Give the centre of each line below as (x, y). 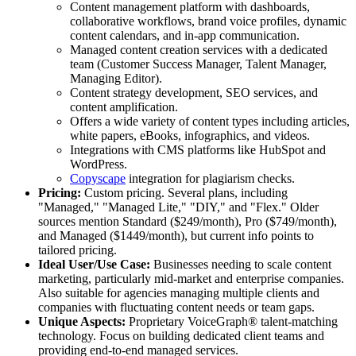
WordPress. (99, 164)
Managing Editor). (116, 79)
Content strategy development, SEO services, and (194, 93)
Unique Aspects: (82, 322)
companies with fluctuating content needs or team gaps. (176, 308)
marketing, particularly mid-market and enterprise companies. (191, 279)
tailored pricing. (77, 250)
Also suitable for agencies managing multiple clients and (179, 293)
